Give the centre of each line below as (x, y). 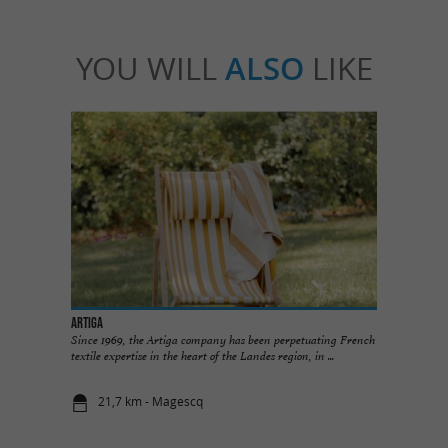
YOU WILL (150, 68)
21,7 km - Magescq (151, 402)
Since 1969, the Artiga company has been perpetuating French (223, 339)
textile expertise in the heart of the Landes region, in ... (202, 355)
